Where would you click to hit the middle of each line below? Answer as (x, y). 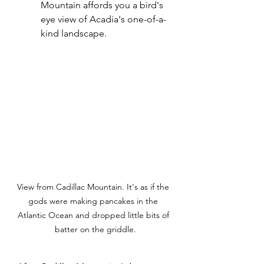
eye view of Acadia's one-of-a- (103, 19)
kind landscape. (74, 33)
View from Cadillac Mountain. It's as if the (94, 187)
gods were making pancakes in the (94, 201)
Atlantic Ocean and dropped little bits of (94, 215)
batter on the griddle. (94, 230)
